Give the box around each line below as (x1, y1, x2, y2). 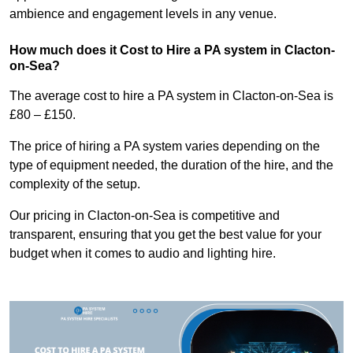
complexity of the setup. (9, 177, 140, 191)
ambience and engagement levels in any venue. (9, 7, 277, 21)
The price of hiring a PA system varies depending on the (9, 139, 320, 154)
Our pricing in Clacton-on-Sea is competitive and (9, 209, 280, 223)
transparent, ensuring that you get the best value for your (9, 228, 321, 242)
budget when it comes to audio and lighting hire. (9, 247, 276, 261)
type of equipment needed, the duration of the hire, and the (9, 158, 333, 173)
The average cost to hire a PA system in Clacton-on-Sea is (9, 89, 333, 103)
